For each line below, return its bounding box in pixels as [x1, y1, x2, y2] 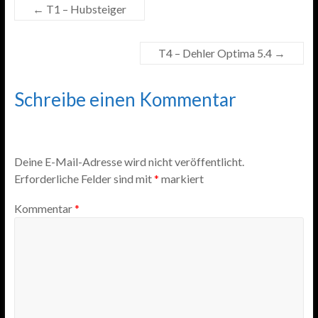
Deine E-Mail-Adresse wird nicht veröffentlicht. [13, 155, 244, 169]
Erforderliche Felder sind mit [13, 172, 154, 186]
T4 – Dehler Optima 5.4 [158, 46, 275, 60]
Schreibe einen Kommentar [13, 88, 236, 111]
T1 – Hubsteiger [43, 2, 126, 16]
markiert [158, 172, 204, 186]
